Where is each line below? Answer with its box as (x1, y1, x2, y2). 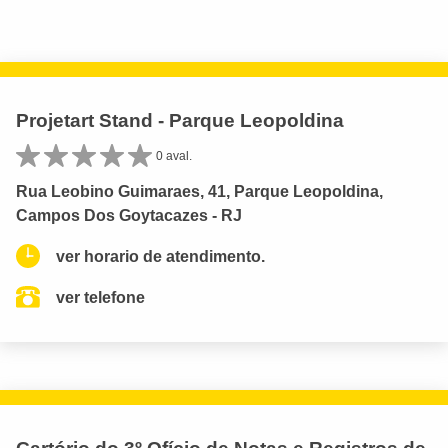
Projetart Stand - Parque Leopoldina (16, 109, 344, 131)
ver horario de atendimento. (56, 247, 265, 265)
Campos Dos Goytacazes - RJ (16, 206, 242, 224)
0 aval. (156, 148, 192, 163)
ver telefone (56, 288, 145, 306)
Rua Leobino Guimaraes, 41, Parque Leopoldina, (16, 182, 383, 200)
